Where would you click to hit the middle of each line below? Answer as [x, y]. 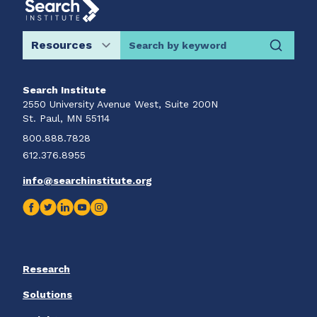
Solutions [47, 294]
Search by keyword [74, 52]
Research [46, 269]
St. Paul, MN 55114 [66, 118]
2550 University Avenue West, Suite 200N [120, 104]
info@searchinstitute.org [87, 180]
